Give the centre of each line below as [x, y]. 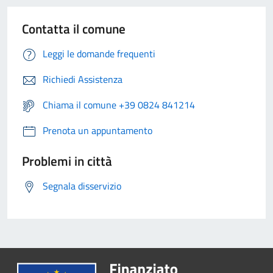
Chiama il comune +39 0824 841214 [119, 105]
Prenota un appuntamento [97, 131]
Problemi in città [67, 161]
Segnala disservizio [82, 186]
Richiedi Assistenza [83, 80]
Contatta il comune [74, 29]
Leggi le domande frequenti [99, 54]
